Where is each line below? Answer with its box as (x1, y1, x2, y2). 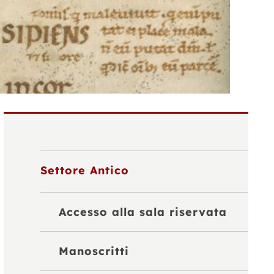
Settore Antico (40, 163, 130, 178)
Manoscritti (59, 244, 130, 259)
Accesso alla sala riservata (59, 205, 228, 220)
